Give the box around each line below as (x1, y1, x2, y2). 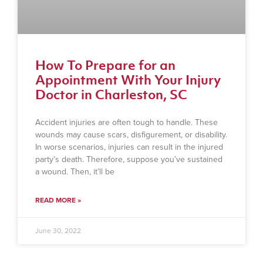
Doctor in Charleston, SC (35, 85, 187, 103)
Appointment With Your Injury (35, 70, 221, 88)
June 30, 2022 (35, 226, 81, 235)
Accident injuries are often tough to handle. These (35, 117, 218, 127)
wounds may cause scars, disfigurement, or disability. (35, 129, 227, 140)
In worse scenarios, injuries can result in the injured (35, 141, 223, 152)
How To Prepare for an (35, 56, 176, 73)
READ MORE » (35, 195, 81, 204)
